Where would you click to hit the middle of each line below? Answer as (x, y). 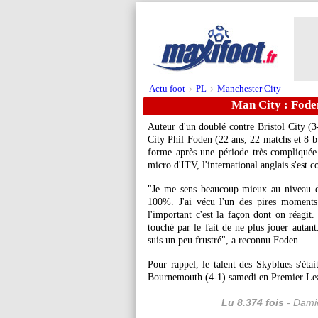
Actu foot (167, 88)
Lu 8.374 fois (252, 302)
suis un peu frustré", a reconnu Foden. (224, 240)
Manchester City (249, 88)
